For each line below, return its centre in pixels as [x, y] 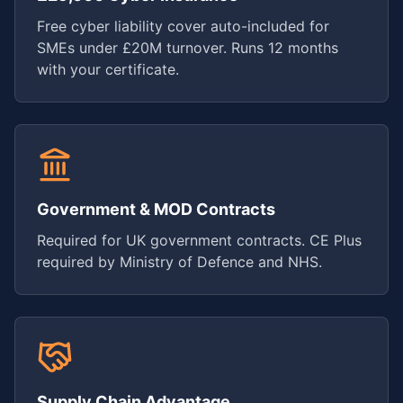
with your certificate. [108, 69]
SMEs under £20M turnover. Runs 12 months [188, 48]
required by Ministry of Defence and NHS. [179, 262]
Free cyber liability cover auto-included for [183, 26]
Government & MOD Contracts [156, 209]
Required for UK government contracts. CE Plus [199, 240]
